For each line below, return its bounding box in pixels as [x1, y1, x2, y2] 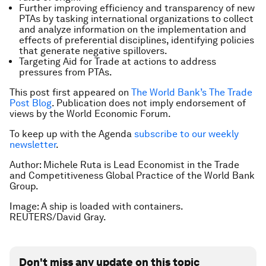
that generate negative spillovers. [19, 45, 167, 56]
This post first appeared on [9, 86, 131, 98]
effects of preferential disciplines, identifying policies [19, 34, 254, 46]
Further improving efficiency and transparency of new [19, 2, 255, 14]
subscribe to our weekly [134, 128, 239, 140]
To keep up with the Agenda [9, 128, 134, 140]
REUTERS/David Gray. [9, 211, 108, 223]
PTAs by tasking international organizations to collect [19, 12, 254, 24]
